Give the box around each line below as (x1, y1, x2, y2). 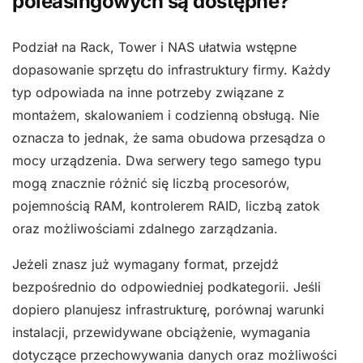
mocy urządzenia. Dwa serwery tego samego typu (12, 152, 321, 169)
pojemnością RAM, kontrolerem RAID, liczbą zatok (12, 198, 320, 214)
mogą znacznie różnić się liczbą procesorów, (12, 175, 290, 191)
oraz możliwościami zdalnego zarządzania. (12, 220, 278, 237)
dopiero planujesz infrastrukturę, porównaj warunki (12, 301, 324, 318)
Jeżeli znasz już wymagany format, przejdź (12, 256, 279, 272)
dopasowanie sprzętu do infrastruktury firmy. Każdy (12, 62, 331, 78)
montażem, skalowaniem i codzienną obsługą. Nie (12, 107, 319, 123)
